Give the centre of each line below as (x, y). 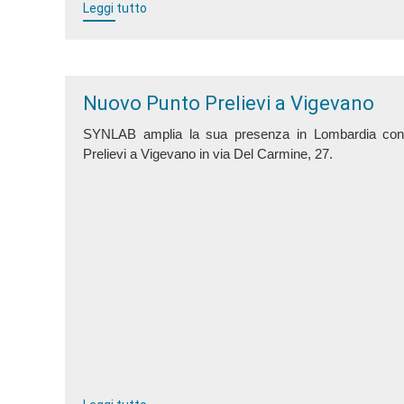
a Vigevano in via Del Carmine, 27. (231, 154)
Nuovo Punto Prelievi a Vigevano (229, 103)
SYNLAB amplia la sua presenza (190, 134)
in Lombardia (340, 134)
